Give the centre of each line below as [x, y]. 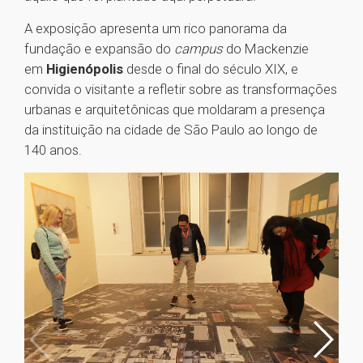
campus [199, 49]
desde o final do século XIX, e [211, 69]
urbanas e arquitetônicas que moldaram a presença [175, 110]
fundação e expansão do [99, 49]
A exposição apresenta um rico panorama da [156, 29]
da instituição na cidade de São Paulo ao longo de [171, 130]
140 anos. [53, 150]
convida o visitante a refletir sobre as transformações [181, 90]
